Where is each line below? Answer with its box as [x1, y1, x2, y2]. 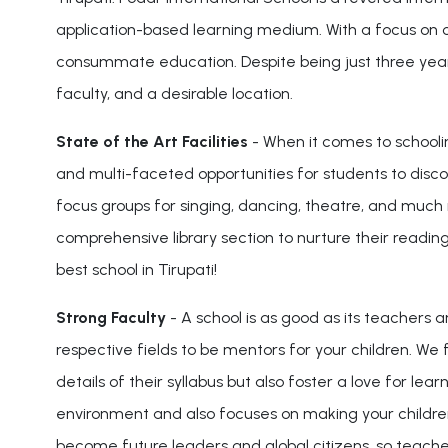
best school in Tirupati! [55, 260, 217, 280]
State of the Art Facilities [55, 132, 248, 152]
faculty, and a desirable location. [55, 84, 293, 104]
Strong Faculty [55, 308, 166, 328]
